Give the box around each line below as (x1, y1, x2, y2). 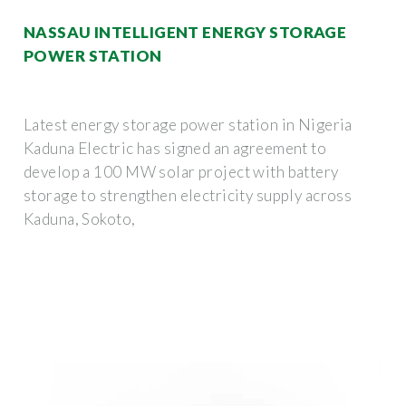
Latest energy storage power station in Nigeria (24, 114, 353, 134)
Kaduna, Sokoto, (24, 208, 136, 228)
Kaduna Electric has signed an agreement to (24, 138, 327, 158)
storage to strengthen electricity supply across (24, 185, 353, 205)
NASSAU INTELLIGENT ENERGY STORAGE (24, 22, 347, 42)
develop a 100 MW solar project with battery (24, 161, 339, 181)
